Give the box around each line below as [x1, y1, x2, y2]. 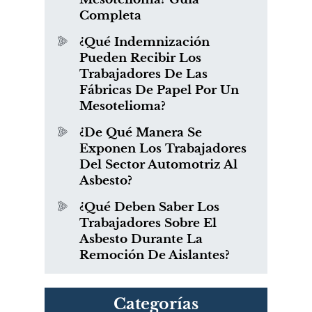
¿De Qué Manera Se [79, 125, 202, 141]
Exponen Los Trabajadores [79, 141, 247, 157]
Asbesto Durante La [79, 232, 203, 247]
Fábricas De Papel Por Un [79, 83, 239, 98]
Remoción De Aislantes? [79, 248, 230, 263]
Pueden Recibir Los [79, 51, 201, 66]
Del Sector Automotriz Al [79, 157, 237, 173]
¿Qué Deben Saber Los [79, 200, 219, 215]
